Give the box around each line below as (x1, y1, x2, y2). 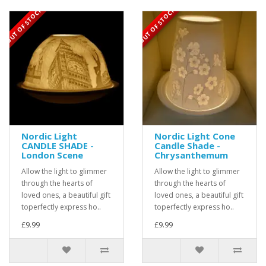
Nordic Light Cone (154, 130, 235, 142)
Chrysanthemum (154, 149, 228, 161)
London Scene (21, 149, 83, 161)
